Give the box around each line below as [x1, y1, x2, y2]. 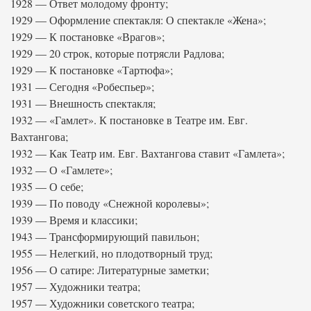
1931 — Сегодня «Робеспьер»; [10, 79, 154, 94]
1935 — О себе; [10, 179, 83, 194]
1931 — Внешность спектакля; [10, 96, 155, 110]
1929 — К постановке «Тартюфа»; [10, 62, 173, 77]
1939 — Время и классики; [10, 212, 137, 227]
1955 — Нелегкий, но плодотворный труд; [10, 246, 212, 260]
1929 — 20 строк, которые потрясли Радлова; [10, 46, 224, 60]
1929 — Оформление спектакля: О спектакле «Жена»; [10, 12, 266, 27]
